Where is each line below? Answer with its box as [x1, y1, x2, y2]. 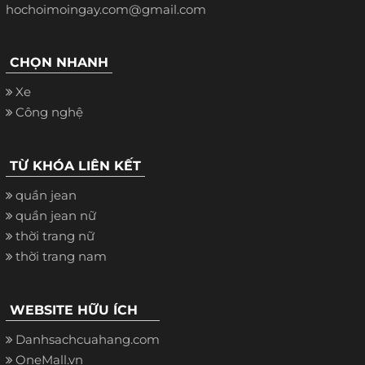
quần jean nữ [15, 207, 96, 223]
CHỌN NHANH [10, 54, 108, 70]
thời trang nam [15, 248, 107, 264]
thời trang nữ [15, 227, 95, 244]
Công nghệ [15, 103, 83, 120]
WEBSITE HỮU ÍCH [10, 301, 138, 318]
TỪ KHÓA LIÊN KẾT [10, 157, 141, 174]
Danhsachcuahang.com [15, 331, 160, 347]
